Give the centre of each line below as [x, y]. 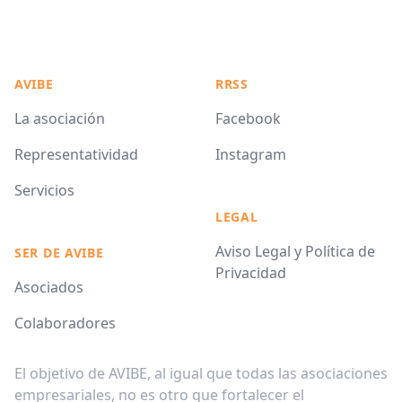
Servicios [44, 190]
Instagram [251, 154]
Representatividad [76, 154]
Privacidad [251, 273]
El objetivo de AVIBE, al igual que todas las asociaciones [201, 373]
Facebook [248, 118]
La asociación [60, 118]
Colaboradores [65, 323]
